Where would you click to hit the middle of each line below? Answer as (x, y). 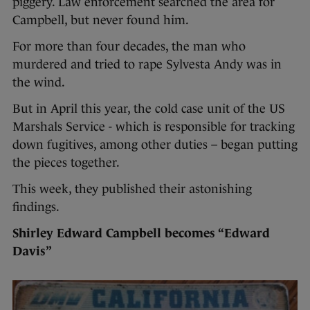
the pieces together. (66, 162)
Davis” (32, 251)
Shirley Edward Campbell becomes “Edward (141, 233)
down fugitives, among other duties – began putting (155, 144)
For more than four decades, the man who (129, 46)
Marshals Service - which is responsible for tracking (154, 126)
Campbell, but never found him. (101, 20)
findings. (36, 207)
